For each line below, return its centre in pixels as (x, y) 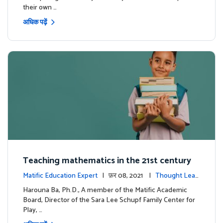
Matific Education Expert (60, 176)
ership (32, 185)
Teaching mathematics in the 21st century (107, 161)
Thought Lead (177, 176)
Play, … (33, 210)
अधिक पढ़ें (35, 23)
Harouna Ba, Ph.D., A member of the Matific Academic (105, 190)
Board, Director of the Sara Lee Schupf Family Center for (109, 200)
